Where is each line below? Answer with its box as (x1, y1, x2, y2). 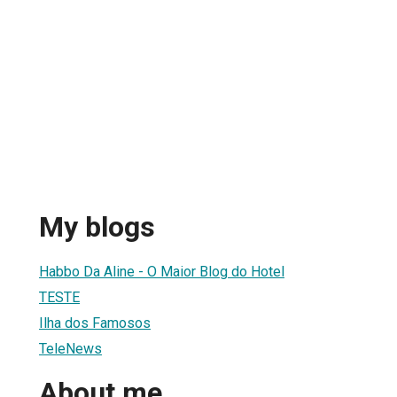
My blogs (39, 210, 155, 245)
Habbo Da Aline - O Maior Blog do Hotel (39, 262, 284, 280)
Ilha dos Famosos (39, 314, 151, 331)
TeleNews (39, 339, 102, 357)
